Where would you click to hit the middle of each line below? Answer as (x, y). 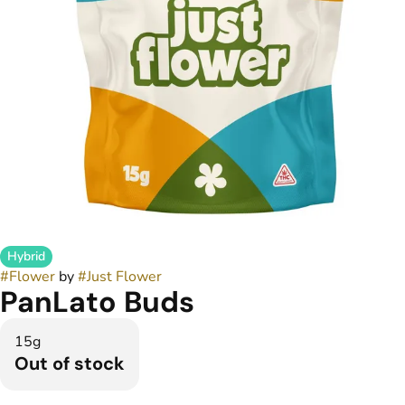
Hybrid (26, 256)
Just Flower (124, 277)
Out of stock (70, 363)
